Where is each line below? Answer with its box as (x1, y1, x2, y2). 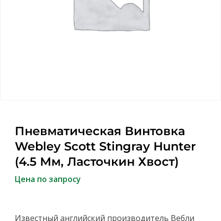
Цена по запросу (15, 174, 81, 184)
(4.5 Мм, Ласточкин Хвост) (15, 154, 179, 169)
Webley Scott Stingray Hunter (15, 139, 196, 153)
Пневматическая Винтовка (15, 124, 185, 138)
